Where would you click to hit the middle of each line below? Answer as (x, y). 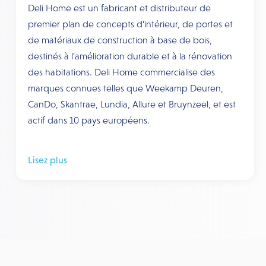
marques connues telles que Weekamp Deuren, (125, 88)
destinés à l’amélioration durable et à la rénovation (130, 56)
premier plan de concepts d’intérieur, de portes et (130, 24)
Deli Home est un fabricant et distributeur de (119, 8)
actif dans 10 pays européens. (88, 120)
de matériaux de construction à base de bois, (120, 40)
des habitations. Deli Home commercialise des (121, 72)
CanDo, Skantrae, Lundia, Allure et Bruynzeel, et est (132, 104)
